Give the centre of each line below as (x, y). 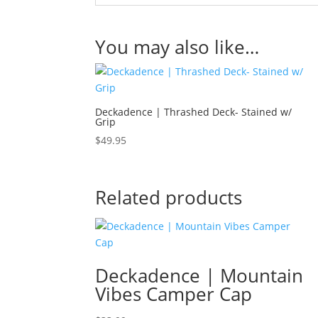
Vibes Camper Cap (174, 294)
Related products (169, 197)
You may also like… (177, 47)
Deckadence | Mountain (199, 275)
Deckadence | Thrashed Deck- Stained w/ (194, 112)
